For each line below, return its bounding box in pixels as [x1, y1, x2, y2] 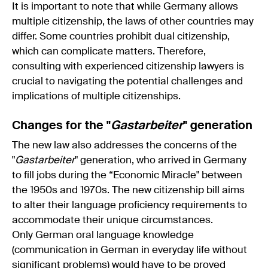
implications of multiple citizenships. [12, 91, 183, 102]
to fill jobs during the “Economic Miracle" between [12, 170, 242, 181]
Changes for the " [12, 120, 111, 132]
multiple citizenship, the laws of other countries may [12, 16, 254, 27]
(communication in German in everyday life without [12, 245, 247, 255]
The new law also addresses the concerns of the [12, 140, 237, 151]
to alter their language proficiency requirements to [12, 200, 247, 211]
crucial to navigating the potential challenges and [12, 76, 243, 87]
